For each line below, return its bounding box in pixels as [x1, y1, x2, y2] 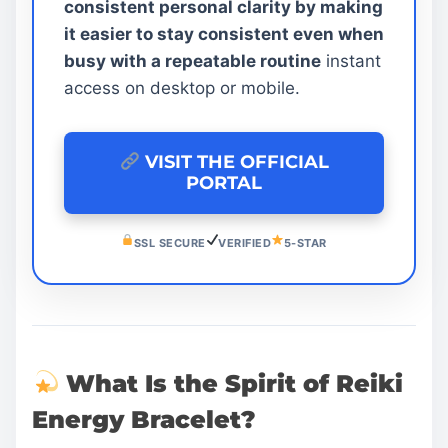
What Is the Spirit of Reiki [59, 368, 404, 398]
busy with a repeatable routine [64, 50, 321, 71]
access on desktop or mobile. [64, 77, 300, 98]
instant [321, 50, 381, 71]
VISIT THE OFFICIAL [139, 150, 329, 173]
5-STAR [283, 235, 327, 250]
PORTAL [186, 171, 262, 194]
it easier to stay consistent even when [64, 23, 384, 44]
